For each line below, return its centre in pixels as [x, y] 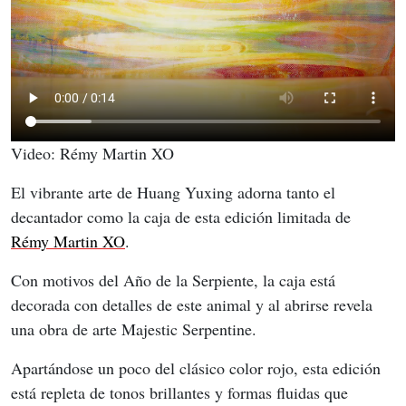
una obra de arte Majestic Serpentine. [134, 329]
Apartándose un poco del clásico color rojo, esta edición [198, 368]
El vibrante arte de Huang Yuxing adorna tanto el [175, 193]
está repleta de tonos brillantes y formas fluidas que [182, 393]
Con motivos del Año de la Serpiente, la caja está [175, 280]
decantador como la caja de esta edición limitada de [183, 217]
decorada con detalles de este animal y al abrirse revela [194, 305]
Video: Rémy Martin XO [92, 154]
